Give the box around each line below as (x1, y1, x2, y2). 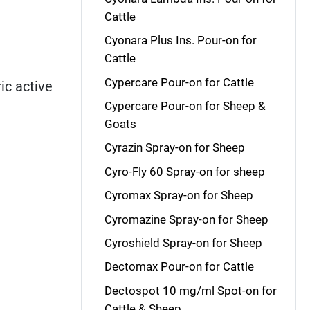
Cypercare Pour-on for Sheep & (104, 99, 266, 113)
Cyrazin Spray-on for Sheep (104, 140, 245, 155)
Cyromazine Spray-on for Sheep (104, 212, 268, 226)
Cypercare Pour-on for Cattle (104, 75, 254, 89)
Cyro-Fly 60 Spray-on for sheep (104, 164, 265, 179)
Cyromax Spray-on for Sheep (104, 188, 253, 203)
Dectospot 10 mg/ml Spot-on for (104, 283, 277, 298)
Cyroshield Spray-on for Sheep (104, 235, 262, 250)
